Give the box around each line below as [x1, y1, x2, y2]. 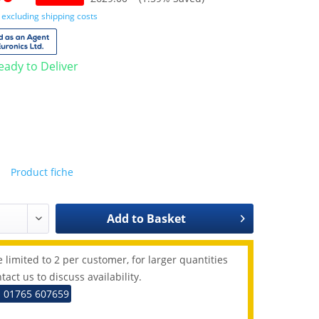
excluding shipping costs [1, 10, 98, 22]
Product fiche [11, 164, 74, 179]
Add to [106, 210, 144, 226]
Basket [146, 210, 186, 226]
